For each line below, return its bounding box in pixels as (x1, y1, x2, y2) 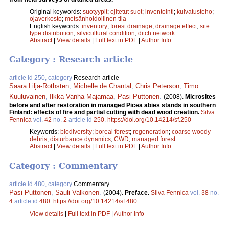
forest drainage (110, 22, 152, 30)
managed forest (132, 135, 175, 143)
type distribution (30, 30, 74, 37)
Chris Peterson (135, 82, 179, 90)
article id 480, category (9, 180, 74, 188)
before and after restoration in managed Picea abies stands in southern (9, 102, 216, 109)
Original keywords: (30, 8, 83, 16)
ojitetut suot (110, 8, 142, 16)
